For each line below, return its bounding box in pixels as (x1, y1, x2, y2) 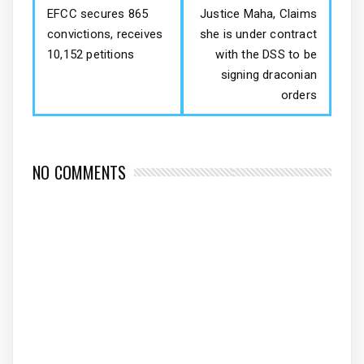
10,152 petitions (47, 47, 135, 63)
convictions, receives (47, 27, 163, 42)
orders (280, 88, 317, 103)
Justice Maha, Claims (199, 6, 317, 22)
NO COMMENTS (32, 160, 127, 185)
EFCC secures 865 (47, 6, 149, 22)
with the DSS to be (215, 47, 317, 63)
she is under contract (199, 27, 317, 42)
